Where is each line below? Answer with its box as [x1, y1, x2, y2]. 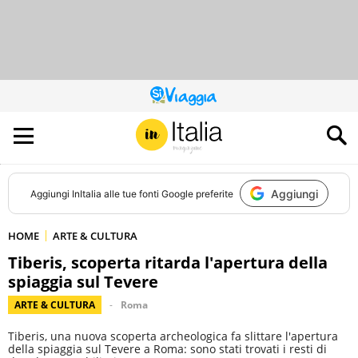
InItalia [71, 187, 101, 200]
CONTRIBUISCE [177, 112, 245, 125]
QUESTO [177, 93, 216, 106]
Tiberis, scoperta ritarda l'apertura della [8, 252, 328, 273]
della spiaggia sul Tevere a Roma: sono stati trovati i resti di [8, 341, 327, 356]
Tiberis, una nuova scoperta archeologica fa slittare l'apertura [8, 328, 338, 344]
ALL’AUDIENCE [177, 121, 237, 135]
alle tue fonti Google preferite [101, 187, 233, 200]
